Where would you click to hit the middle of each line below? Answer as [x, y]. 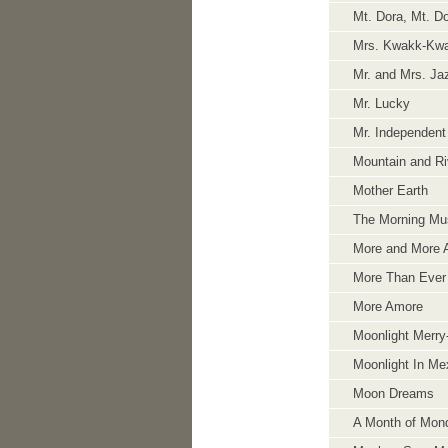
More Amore [388, 306]
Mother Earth [390, 190]
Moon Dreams [393, 393]
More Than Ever [399, 277]
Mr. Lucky [381, 103]
